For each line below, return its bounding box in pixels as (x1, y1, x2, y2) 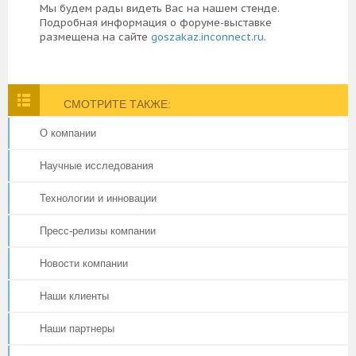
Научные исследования (40, 159, 153, 172)
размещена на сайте (40, 29, 151, 44)
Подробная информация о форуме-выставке (40, 15, 272, 29)
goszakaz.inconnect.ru (151, 29, 264, 44)
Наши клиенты (40, 289, 109, 302)
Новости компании (40, 257, 128, 269)
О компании (40, 126, 96, 139)
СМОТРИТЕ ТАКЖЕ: (64, 97, 171, 110)
